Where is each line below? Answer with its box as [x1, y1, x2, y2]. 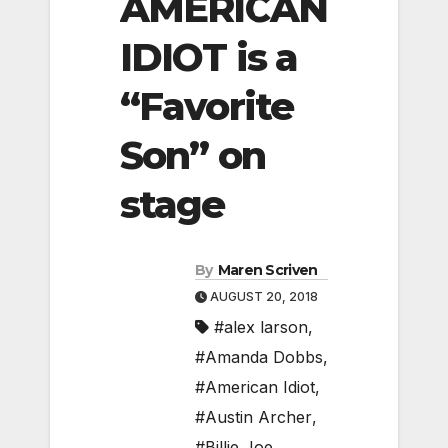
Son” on [120, 131, 265, 179]
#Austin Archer [195, 407, 312, 428]
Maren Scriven [217, 261, 318, 280]
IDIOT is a [120, 33, 298, 81]
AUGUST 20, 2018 [207, 289, 318, 305]
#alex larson [214, 317, 308, 338]
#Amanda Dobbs [195, 347, 323, 368]
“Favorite [120, 82, 293, 130]
